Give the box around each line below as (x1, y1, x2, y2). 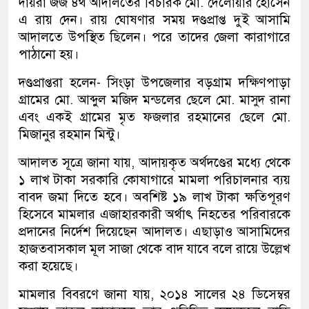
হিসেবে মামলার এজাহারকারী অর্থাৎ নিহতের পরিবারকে (19, 206, 290, 222)
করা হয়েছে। (19, 258, 78, 274)
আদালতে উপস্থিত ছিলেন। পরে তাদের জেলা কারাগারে (19, 29, 290, 45)
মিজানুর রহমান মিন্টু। (19, 126, 120, 142)
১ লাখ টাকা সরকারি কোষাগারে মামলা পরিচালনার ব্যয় (19, 172, 290, 188)
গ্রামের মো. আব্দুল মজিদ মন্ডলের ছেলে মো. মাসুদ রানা (19, 92, 290, 108)
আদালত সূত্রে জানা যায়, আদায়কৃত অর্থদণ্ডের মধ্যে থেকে (19, 154, 290, 170)
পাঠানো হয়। (19, 46, 79, 62)
